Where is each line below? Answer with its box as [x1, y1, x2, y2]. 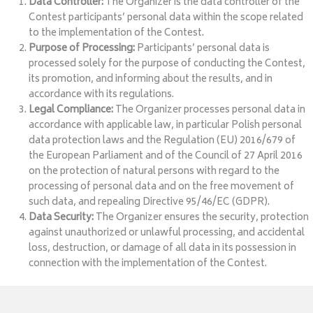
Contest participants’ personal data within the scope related [29, 9, 304, 27]
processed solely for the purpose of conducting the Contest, [29, 55, 306, 73]
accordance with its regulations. [29, 86, 175, 103]
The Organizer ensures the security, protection [94, 209, 310, 226]
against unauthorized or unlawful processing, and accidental [29, 224, 305, 242]
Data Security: [29, 209, 94, 226]
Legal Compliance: [29, 101, 114, 119]
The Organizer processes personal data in [113, 101, 306, 119]
